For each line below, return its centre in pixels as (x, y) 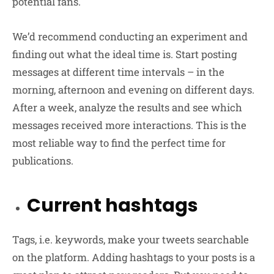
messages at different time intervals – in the (118, 72)
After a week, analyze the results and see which (127, 108)
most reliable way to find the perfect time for (119, 143)
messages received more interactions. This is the (129, 125)
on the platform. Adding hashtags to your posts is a (134, 257)
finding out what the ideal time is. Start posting (124, 54)
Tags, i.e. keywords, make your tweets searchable (131, 240)
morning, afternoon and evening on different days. (133, 90)
